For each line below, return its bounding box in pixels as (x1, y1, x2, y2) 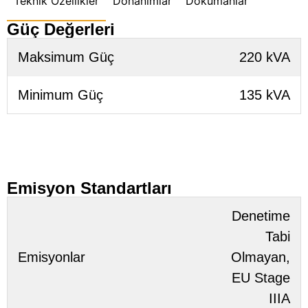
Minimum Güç (18, 87, 103, 102)
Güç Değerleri (7, 19, 115, 38)
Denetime (232, 208, 290, 223)
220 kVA (239, 49, 290, 65)
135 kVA (239, 87, 290, 102)
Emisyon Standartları (7, 178, 172, 197)
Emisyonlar (18, 249, 85, 265)
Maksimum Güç (18, 49, 114, 65)
